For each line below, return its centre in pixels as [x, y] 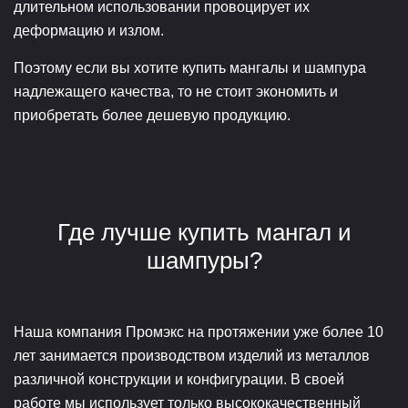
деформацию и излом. [89, 30]
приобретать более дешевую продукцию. [152, 115]
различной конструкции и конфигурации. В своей [179, 379]
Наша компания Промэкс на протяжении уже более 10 [199, 331]
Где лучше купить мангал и [204, 232]
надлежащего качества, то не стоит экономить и [176, 91]
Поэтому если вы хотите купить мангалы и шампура [190, 67]
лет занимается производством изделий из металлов [192, 355]
